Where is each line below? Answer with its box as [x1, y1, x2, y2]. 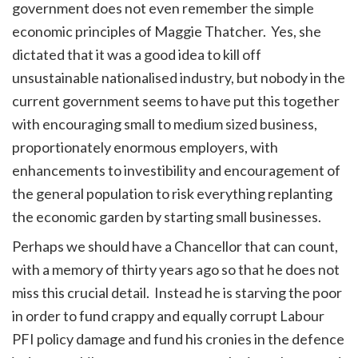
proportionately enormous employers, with [12, 137, 278, 156]
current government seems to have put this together [12, 91, 340, 109]
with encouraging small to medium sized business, [12, 114, 317, 133]
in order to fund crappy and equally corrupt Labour [12, 306, 324, 324]
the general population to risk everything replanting [12, 184, 332, 202]
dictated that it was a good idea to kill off [12, 45, 261, 63]
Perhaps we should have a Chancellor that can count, [12, 237, 338, 255]
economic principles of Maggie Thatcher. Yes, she [12, 22, 321, 40]
